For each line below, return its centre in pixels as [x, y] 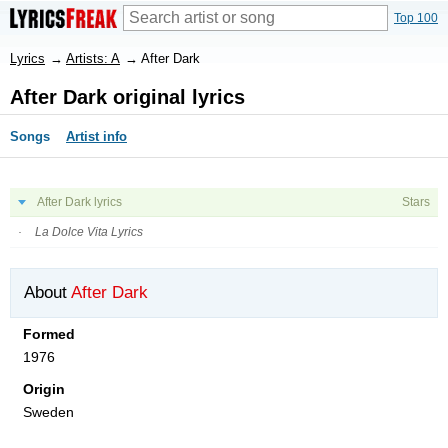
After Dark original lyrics [127, 97]
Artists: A [93, 58]
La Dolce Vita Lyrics [89, 232]
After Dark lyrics [79, 202]
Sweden [48, 412]
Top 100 [416, 18]
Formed [49, 334]
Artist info [96, 136]
